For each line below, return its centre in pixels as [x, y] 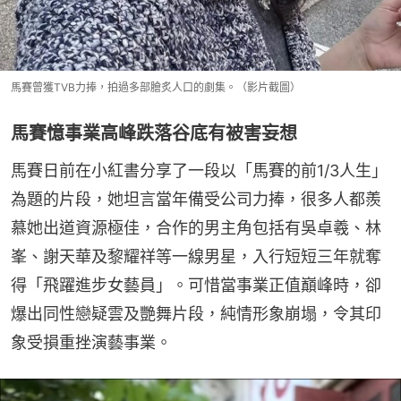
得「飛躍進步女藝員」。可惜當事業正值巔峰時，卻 [196, 285]
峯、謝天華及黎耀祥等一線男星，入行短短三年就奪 [196, 256]
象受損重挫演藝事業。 [91, 342]
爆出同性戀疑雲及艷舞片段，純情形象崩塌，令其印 [196, 313]
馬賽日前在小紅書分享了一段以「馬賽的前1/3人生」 [199, 170]
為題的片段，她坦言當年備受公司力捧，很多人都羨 [196, 199]
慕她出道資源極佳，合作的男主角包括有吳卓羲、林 [196, 227]
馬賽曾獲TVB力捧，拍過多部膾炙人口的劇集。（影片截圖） [156, 87]
